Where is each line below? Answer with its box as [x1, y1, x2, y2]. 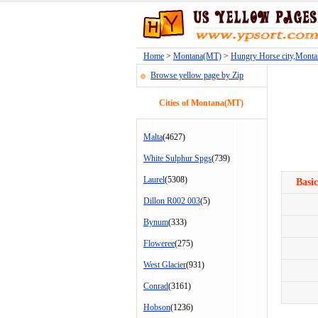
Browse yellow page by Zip [150, 70, 243, 80]
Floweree [143, 238, 175, 248]
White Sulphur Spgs [143, 153, 212, 163]
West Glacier [143, 260, 186, 270]
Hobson [143, 302, 170, 312]
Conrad [143, 281, 168, 291]
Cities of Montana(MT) [159, 98, 243, 108]
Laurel [143, 175, 165, 185]
